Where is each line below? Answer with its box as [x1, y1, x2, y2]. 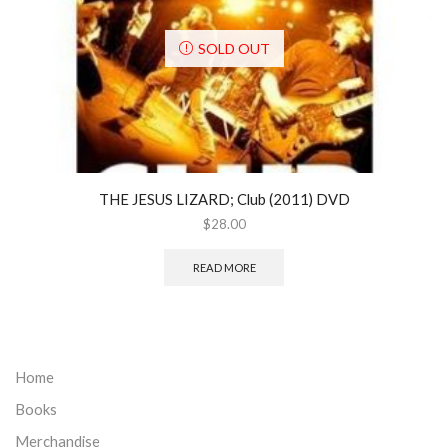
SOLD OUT [197, 39, 270, 57]
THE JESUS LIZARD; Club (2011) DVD [98, 190, 350, 209]
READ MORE [192, 261, 256, 275]
